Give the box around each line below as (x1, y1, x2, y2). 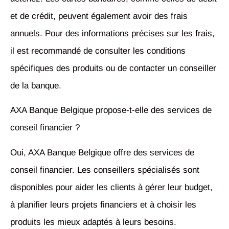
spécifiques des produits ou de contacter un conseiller (10, 63, 216, 73)
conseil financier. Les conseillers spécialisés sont (10, 165, 199, 175)
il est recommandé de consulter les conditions (10, 45, 186, 56)
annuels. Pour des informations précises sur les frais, (10, 28, 215, 38)
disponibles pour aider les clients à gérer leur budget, (10, 182, 213, 192)
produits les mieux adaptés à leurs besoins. (10, 217, 176, 227)
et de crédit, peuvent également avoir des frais (10, 11, 188, 21)
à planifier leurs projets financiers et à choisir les (10, 199, 196, 210)
